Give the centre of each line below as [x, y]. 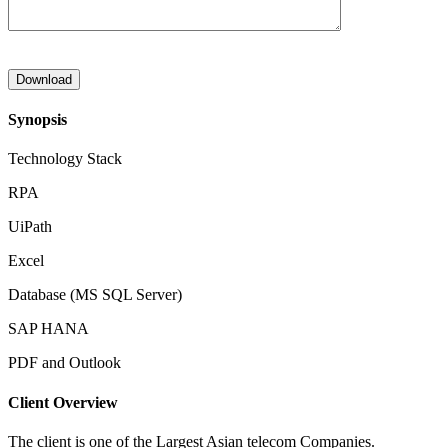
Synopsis [37, 120]
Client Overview [63, 402]
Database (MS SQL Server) [95, 295]
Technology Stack [65, 159]
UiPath [30, 227]
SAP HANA [48, 329]
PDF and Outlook [64, 363]
